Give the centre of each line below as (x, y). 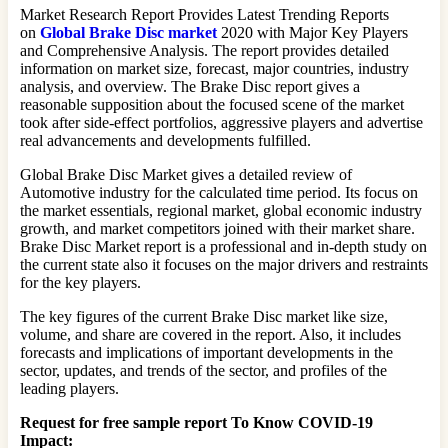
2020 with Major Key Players (312, 32)
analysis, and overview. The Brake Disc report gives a (190, 86)
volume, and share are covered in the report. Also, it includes (210, 334)
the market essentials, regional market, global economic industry (221, 210)
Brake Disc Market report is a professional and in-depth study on (223, 246)
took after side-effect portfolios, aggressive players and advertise (221, 122)
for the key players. (80, 282)
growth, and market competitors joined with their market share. (217, 228)
